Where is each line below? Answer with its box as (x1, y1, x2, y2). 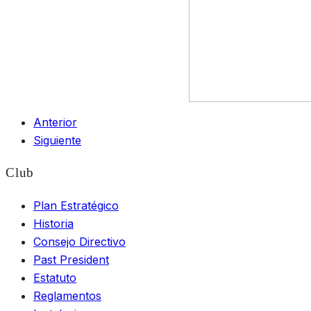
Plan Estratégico (33, 198, 119, 212)
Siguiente (33, 133, 81, 148)
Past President (33, 252, 109, 267)
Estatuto (33, 270, 76, 285)
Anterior (33, 115, 77, 130)
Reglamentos (33, 288, 101, 303)
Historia (33, 216, 74, 230)
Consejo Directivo (33, 234, 126, 249)
